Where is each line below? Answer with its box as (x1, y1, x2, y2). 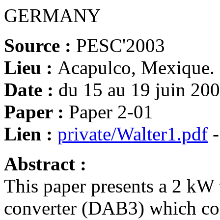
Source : (4, 35, 76, 56)
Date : (4, 79, 58, 100)
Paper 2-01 (69, 101, 153, 122)
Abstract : (4, 153, 86, 174)
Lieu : (4, 57, 57, 78)
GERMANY (4, 5, 101, 26)
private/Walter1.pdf (57, 123, 208, 144)
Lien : (4, 123, 57, 144)
